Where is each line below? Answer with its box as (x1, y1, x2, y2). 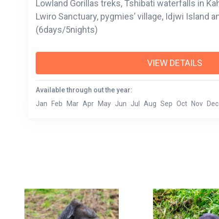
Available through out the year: (36, 86, 132, 94)
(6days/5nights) (36, 24, 98, 35)
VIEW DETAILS (147, 58, 202, 68)
